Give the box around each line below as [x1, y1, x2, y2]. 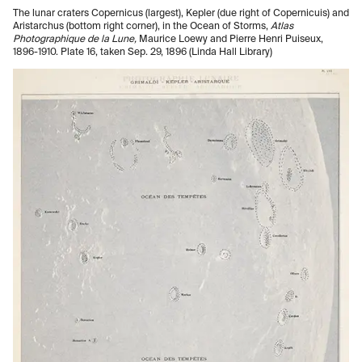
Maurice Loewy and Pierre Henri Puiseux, [139, 34, 323, 44]
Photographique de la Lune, [13, 34, 139, 44]
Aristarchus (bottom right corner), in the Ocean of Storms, [13, 21, 271, 32]
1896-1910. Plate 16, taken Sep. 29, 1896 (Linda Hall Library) [13, 47, 272, 57]
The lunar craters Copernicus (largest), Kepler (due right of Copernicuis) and [13, 8, 349, 19]
